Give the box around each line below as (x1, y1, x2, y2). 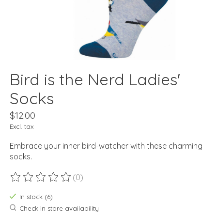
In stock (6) (19, 193, 53, 201)
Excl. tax (10, 123, 33, 131)
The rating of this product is (10, 177, 110, 187)
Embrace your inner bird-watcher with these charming (10, 141, 202, 151)
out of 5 (115, 177, 145, 187)
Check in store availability (19, 204, 99, 212)
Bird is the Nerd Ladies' (10, 69, 180, 90)
